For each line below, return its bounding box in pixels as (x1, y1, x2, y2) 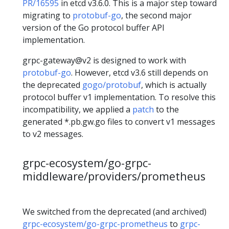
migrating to (22, 10, 73, 21)
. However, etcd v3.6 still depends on (71, 67, 208, 79)
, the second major (121, 10, 192, 21)
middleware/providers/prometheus (22, 169, 205, 184)
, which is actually (141, 79, 207, 91)
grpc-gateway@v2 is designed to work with (22, 55, 186, 66)
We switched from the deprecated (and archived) (22, 205, 207, 217)
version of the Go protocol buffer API (22, 22, 165, 34)
